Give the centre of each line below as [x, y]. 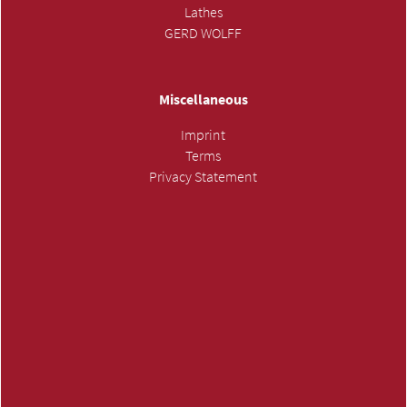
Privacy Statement [203, 176]
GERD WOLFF [203, 34]
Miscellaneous [203, 100]
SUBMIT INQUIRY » [203, 201]
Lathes [203, 13]
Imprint [203, 134]
